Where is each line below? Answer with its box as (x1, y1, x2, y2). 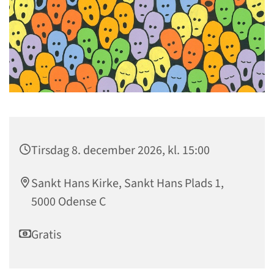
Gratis (31, 226, 61, 244)
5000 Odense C (31, 193, 106, 211)
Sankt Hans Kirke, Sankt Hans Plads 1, (31, 175, 224, 193)
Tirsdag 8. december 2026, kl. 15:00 (31, 142, 210, 160)
